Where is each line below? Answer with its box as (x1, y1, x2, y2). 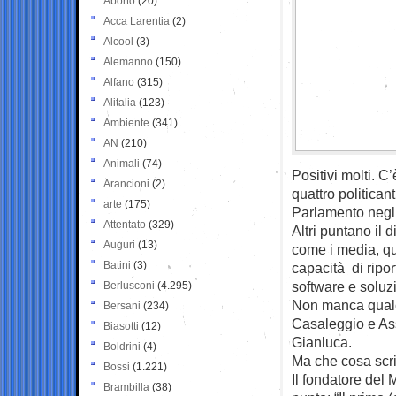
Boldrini (103, 339, 141, 353)
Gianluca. (292, 333, 352, 350)
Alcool (103, 34, 133, 48)
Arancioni (103, 177, 149, 190)
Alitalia (103, 95, 136, 109)
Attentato (103, 217, 146, 231)
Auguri (103, 238, 135, 251)
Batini (103, 258, 131, 271)
